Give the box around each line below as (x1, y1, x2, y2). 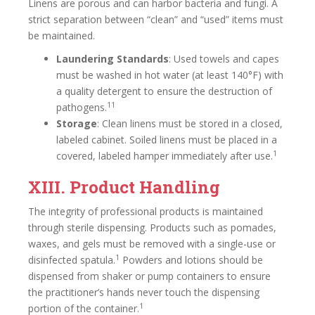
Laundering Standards (56, 52, 169, 65)
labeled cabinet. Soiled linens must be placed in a (56, 133, 277, 146)
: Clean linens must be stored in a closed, (97, 117, 283, 130)
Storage (56, 117, 97, 130)
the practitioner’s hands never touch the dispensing (28, 285, 259, 299)
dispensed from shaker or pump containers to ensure (28, 269, 271, 283)
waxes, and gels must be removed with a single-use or (28, 237, 276, 250)
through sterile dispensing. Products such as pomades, (28, 221, 276, 234)
